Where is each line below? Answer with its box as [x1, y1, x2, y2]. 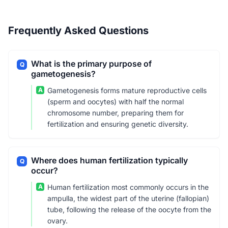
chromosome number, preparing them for [47, 108, 184, 117]
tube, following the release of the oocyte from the [47, 205, 211, 214]
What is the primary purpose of [31, 59, 152, 69]
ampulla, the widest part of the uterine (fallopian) [47, 194, 209, 203]
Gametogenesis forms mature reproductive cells [47, 86, 207, 95]
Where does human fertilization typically [31, 155, 188, 165]
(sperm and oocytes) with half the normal [47, 97, 184, 106]
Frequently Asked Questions [8, 24, 149, 37]
